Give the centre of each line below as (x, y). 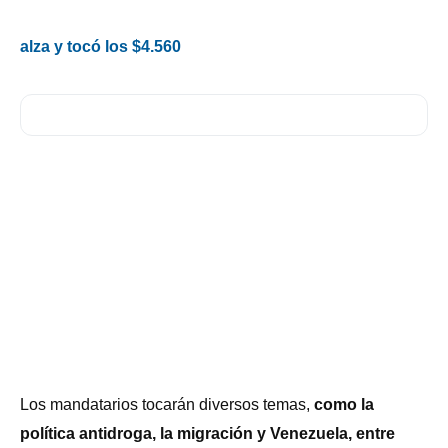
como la (344, 405)
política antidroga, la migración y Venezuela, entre (207, 434)
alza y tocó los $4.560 (100, 47)
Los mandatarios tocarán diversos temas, (167, 405)
